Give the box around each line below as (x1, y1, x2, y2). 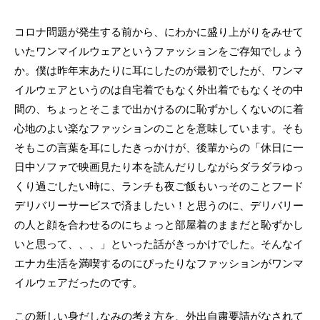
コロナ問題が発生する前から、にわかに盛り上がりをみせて (14, 25, 304, 38)
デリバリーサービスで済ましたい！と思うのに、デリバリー (14, 199, 304, 211)
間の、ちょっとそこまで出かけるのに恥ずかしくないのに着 (14, 102, 304, 115)
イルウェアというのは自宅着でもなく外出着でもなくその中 (14, 83, 304, 96)
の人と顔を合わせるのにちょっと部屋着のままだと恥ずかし (14, 218, 304, 231)
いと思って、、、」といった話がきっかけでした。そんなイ (14, 237, 304, 250)
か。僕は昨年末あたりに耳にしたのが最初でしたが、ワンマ (14, 64, 304, 76)
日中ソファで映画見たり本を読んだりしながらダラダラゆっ (14, 160, 304, 173)
